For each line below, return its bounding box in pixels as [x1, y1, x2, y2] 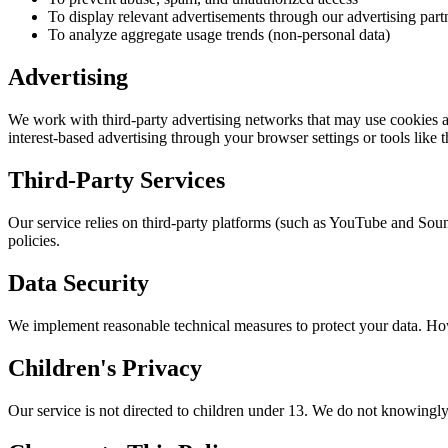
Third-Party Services [8, 167, 225, 194]
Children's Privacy [8, 354, 202, 381]
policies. [8, 232, 60, 250]
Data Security [8, 269, 149, 296]
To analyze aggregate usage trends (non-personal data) [48, 26, 390, 44]
